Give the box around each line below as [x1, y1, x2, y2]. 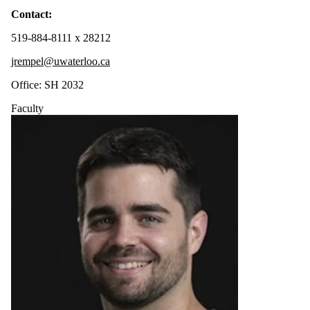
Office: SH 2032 [11, 78, 84, 91]
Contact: [11, 8, 52, 20]
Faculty [11, 102, 44, 114]
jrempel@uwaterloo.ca [11, 55, 110, 67]
